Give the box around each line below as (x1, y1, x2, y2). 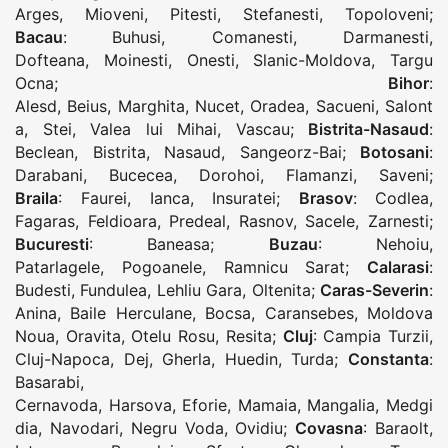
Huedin (224, 349, 278, 370)
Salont (385, 96, 434, 117)
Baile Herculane (70, 303, 192, 324)
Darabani (15, 165, 83, 186)
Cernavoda (15, 395, 98, 416)
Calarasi (367, 257, 429, 278)
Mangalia (307, 395, 376, 416)
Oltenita (251, 280, 311, 301)
